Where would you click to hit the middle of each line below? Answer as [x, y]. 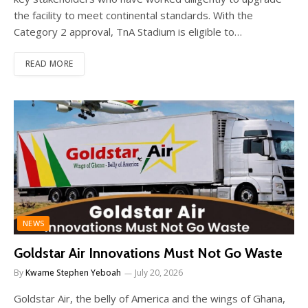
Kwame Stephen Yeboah [73, 272]
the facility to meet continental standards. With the [133, 15]
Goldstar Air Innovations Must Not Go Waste [148, 253]
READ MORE [49, 63]
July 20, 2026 [159, 272]
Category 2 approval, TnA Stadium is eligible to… [128, 31]
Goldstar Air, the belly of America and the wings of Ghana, [150, 298]
